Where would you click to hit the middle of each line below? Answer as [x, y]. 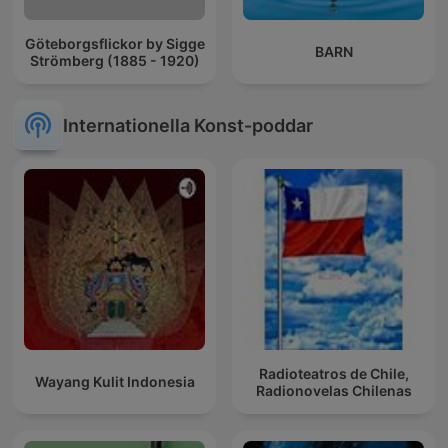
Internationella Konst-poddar [188, 125]
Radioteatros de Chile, [333, 373]
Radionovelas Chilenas [333, 390]
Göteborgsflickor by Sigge [114, 43]
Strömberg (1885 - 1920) [114, 60]
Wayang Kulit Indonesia [114, 382]
